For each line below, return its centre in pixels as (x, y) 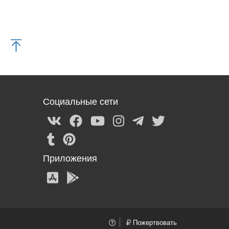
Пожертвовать (154, 223)
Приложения (70, 158)
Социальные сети (80, 101)
